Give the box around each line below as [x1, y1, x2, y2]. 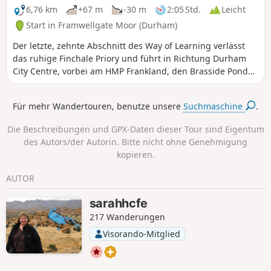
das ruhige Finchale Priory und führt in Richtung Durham [13, 53, 246, 65]
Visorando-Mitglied [102, 227, 180, 240]
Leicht [221, 4, 246, 16]
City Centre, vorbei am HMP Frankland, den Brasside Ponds [13, 65, 252, 77]
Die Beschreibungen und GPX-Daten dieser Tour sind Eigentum [7, 123, 264, 135]
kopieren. [116, 149, 155, 161]
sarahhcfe [89, 195, 148, 211]
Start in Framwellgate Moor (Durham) [26, 19, 177, 31]
